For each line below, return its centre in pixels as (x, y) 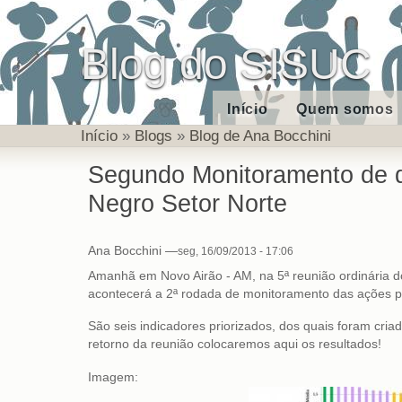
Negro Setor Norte (187, 203)
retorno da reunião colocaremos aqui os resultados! (234, 345)
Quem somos (345, 109)
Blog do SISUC (226, 64)
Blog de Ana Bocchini (260, 135)
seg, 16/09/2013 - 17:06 (235, 251)
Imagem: (114, 377)
